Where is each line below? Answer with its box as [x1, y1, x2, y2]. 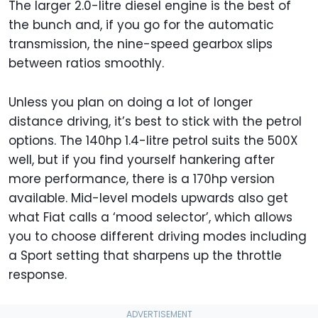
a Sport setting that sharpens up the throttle [9, 246, 282, 264]
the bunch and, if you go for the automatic [9, 16, 274, 33]
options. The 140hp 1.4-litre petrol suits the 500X [9, 131, 298, 149]
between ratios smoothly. [9, 54, 164, 72]
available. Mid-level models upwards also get [9, 189, 288, 207]
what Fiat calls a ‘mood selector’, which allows [9, 208, 292, 226]
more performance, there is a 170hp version [9, 170, 275, 187]
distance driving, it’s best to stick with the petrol [9, 112, 302, 130]
